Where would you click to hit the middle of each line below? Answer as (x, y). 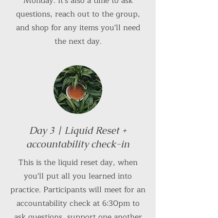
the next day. (78, 41)
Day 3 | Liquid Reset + (78, 130)
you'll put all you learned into (78, 176)
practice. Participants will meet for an (78, 190)
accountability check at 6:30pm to (78, 203)
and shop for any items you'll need (78, 27)
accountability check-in (78, 144)
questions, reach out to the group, (78, 14)
